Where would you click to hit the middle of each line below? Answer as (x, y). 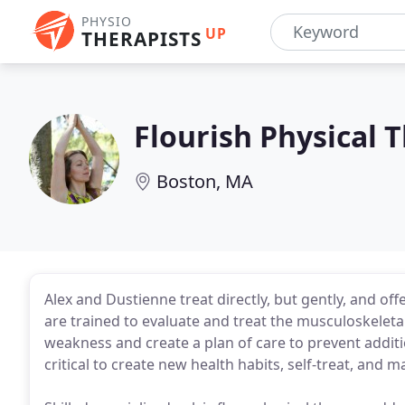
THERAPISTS (141, 39)
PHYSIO (107, 21)
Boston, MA (205, 181)
